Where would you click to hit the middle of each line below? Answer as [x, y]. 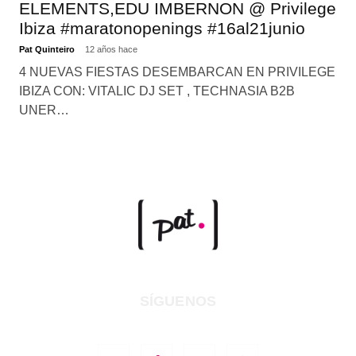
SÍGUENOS [178, 302]
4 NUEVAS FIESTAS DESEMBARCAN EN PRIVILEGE [177, 72]
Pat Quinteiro [48, 49]
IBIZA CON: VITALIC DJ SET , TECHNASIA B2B [157, 91]
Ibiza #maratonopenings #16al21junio [162, 28]
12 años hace [111, 49]
